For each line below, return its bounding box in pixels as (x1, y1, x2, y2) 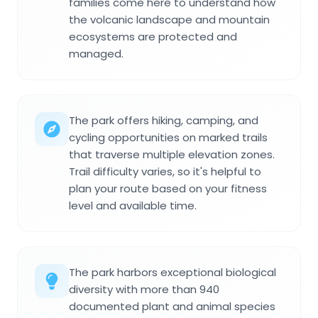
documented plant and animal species (69, 298, 275, 314)
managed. (69, 45, 124, 61)
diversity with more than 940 (69, 281, 219, 297)
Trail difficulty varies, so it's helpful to (69, 163, 261, 179)
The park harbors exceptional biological (69, 264, 276, 280)
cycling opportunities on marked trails (69, 129, 268, 145)
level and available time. (69, 197, 197, 213)
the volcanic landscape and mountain (69, 11, 270, 27)
